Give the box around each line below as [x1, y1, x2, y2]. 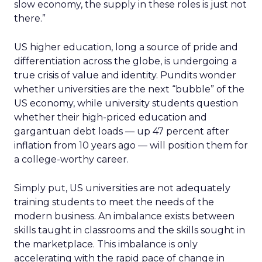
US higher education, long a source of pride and [14, 42, 238, 53]
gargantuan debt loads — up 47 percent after [14, 126, 229, 137]
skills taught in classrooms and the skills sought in [14, 225, 245, 236]
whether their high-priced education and [14, 112, 207, 123]
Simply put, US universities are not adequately [14, 182, 230, 194]
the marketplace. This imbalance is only [14, 239, 198, 250]
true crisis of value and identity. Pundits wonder [14, 70, 236, 81]
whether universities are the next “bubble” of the [14, 84, 244, 95]
